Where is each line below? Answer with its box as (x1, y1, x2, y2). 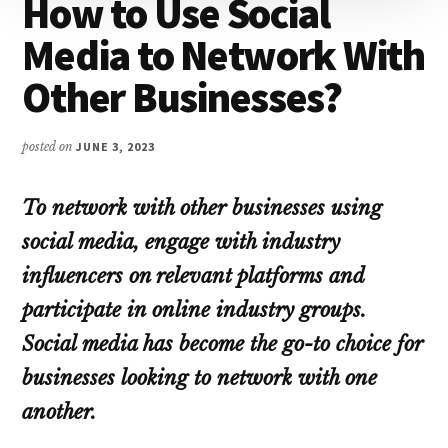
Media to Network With (22, 28, 425, 81)
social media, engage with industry (22, 229, 341, 254)
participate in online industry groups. (22, 297, 367, 322)
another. (22, 399, 97, 424)
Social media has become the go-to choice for (22, 331, 424, 356)
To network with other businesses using (22, 195, 383, 220)
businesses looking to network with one (22, 365, 378, 390)
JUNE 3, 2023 (76, 138, 155, 154)
